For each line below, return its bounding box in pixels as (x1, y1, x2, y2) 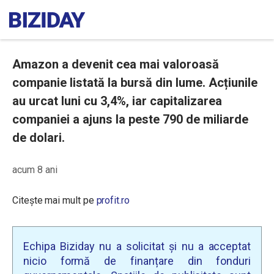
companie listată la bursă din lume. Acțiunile (12, 75, 257, 90)
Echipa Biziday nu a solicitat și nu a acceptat (23, 240, 251, 253)
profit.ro (96, 194, 130, 206)
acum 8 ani (12, 164, 57, 176)
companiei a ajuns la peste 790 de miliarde (12, 112, 248, 127)
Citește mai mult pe (12, 194, 97, 206)
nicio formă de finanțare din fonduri (23, 254, 251, 267)
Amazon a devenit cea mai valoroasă (12, 57, 219, 72)
